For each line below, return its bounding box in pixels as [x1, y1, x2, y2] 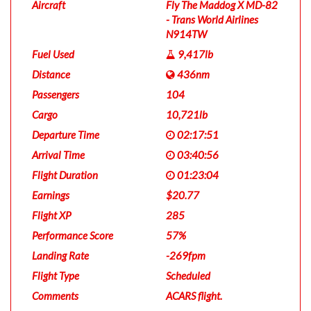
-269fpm [166, 249, 205, 262]
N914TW [166, 28, 207, 40]
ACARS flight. [166, 289, 222, 302]
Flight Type [32, 269, 79, 282]
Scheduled [166, 269, 210, 282]
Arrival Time [32, 149, 85, 161]
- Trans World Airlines [166, 13, 258, 26]
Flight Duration [32, 169, 98, 181]
